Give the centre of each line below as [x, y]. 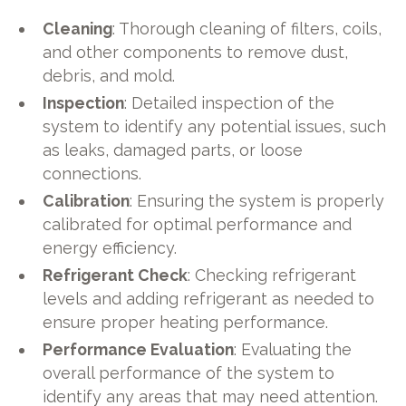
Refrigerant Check [116, 275]
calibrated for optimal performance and [198, 225]
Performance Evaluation [139, 349]
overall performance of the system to [189, 372]
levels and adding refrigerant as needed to [209, 299]
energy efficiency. [110, 248]
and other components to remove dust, [196, 53]
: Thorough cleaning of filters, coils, [247, 29]
